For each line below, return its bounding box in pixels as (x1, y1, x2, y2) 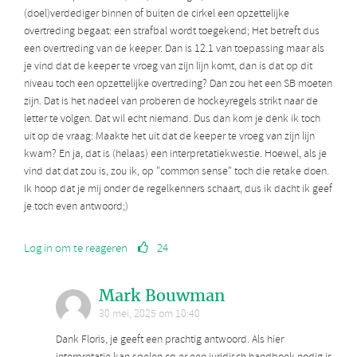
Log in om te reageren (24, 240, 127, 257)
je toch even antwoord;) (24, 198, 128, 214)
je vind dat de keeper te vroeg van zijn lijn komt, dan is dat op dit (24, 58, 312, 74)
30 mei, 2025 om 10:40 (99, 306, 200, 322)
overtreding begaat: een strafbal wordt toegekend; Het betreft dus (24, 23, 320, 39)
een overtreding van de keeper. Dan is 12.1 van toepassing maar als (24, 41, 324, 57)
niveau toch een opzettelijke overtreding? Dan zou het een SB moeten (24, 76, 332, 92)
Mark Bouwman (99, 284, 225, 306)
